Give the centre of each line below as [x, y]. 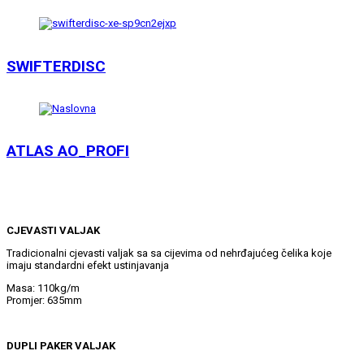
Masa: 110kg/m [43, 288]
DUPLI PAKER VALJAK [61, 346]
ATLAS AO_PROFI [68, 151]
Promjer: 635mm [44, 301]
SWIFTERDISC [56, 66]
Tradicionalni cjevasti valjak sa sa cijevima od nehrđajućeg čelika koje [169, 253]
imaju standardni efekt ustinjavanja [88, 266]
